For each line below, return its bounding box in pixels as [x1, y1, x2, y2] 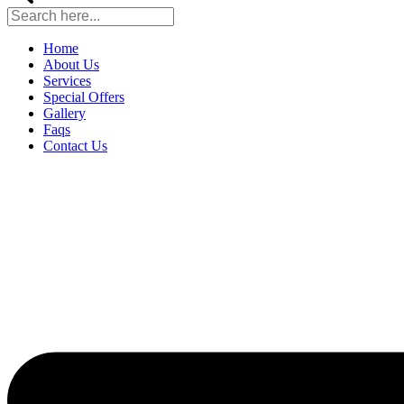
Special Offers [43, 88, 124, 105]
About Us [43, 56, 99, 72]
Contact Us [43, 137, 107, 153]
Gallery [43, 105, 86, 121]
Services [43, 72, 91, 88]
